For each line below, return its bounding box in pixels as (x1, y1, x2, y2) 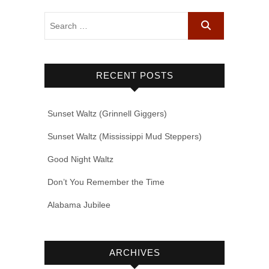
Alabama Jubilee (47, 200, 110, 210)
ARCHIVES (109, 247, 160, 258)
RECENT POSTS (95, 70, 174, 81)
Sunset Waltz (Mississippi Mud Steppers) (47, 131, 202, 142)
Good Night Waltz (47, 154, 113, 165)
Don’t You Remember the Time (47, 177, 165, 187)
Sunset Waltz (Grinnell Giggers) (47, 109, 167, 119)
